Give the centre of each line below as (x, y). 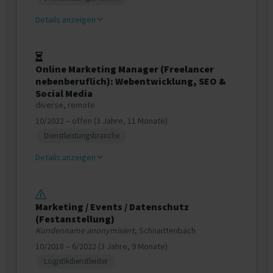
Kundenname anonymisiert (85, 230)
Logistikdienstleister (76, 261)
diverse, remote (65, 105)
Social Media (64, 93)
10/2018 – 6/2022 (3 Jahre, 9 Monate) (101, 246)
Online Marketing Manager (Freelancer (125, 69)
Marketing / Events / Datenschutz (112, 207)
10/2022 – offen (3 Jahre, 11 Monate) (101, 121)
